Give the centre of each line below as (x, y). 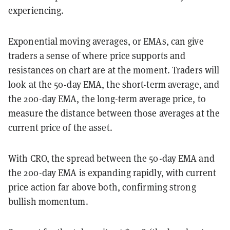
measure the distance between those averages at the (114, 113)
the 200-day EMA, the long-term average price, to (107, 99)
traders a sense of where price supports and (97, 56)
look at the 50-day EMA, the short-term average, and (114, 84)
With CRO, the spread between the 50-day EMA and (111, 158)
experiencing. (36, 11)
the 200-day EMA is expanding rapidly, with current (112, 173)
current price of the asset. (60, 128)
